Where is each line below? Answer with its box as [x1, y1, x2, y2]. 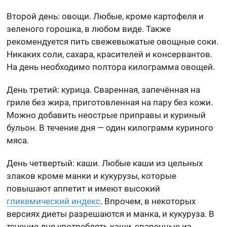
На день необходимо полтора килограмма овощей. [7, 62, 215, 72]
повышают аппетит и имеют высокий [7, 183, 161, 194]
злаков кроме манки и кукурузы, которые [7, 171, 177, 181]
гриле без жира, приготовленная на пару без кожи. [7, 97, 213, 108]
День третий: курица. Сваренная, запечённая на [7, 85, 201, 95]
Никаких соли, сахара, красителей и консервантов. [7, 49, 213, 60]
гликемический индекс [7, 196, 101, 207]
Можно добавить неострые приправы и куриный [7, 110, 206, 121]
